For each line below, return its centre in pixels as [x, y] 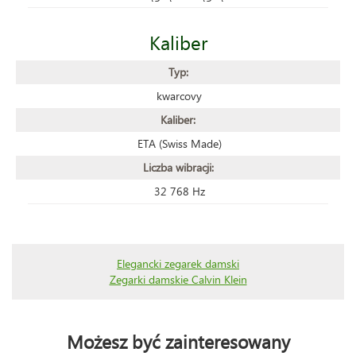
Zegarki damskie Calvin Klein [178, 279]
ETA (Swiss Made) [179, 143]
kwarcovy [179, 95]
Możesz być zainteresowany [178, 341]
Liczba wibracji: [178, 167]
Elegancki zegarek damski [178, 263]
